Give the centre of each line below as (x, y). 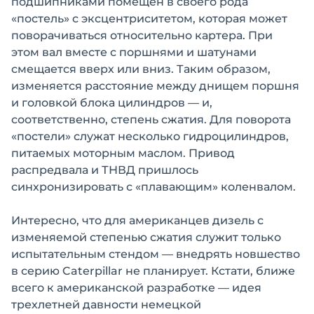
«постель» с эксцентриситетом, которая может (149, 19)
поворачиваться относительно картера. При (142, 35)
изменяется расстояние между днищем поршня (155, 86)
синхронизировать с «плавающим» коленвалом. (153, 187)
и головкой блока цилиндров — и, (112, 103)
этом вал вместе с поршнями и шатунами (134, 52)
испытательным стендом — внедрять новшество (156, 254)
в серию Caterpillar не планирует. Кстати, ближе (153, 271)
